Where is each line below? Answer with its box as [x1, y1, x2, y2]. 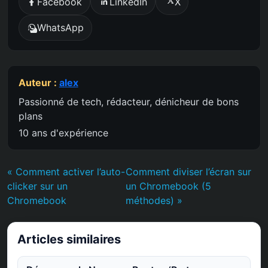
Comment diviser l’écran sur [126, 166, 252, 178]
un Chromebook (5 [126, 180, 212, 193]
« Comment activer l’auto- [7, 166, 125, 178]
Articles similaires [17, 232, 121, 247]
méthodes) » [126, 194, 183, 207]
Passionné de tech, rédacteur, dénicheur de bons [18, 96, 239, 108]
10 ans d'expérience [18, 127, 108, 139]
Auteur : [18, 77, 59, 89]
